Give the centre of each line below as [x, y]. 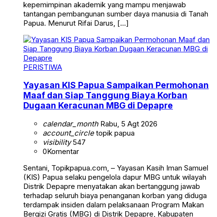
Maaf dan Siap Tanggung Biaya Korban [105, 95]
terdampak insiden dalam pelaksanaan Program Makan [114, 205]
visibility [57, 142]
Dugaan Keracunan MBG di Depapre [98, 106]
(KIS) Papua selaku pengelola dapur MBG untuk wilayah [115, 177]
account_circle [68, 133]
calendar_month [70, 124]
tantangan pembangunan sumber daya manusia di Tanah [116, 14]
